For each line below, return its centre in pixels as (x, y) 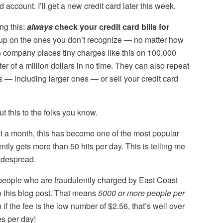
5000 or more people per (141, 193)
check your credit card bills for (111, 27)
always (40, 27)
